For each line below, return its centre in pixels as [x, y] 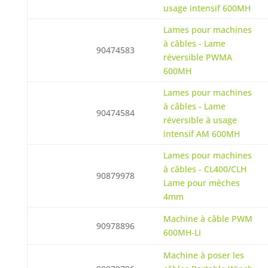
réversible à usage [200, 120]
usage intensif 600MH [207, 8]
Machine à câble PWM [208, 219]
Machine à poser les [203, 255]
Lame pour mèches [201, 183]
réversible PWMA [197, 57]
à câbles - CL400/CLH [205, 169]
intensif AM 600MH [201, 134]
